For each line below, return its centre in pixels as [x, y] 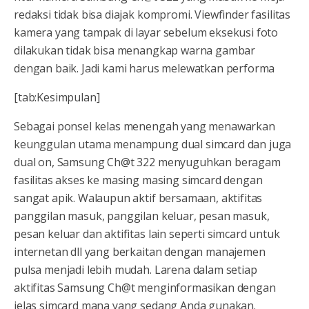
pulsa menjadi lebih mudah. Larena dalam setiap [136, 270]
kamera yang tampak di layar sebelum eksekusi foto [146, 33]
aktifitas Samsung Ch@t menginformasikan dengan [145, 288]
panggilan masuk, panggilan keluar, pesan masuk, [142, 216]
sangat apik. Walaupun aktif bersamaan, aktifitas [138, 198]
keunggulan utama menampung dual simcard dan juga [153, 144]
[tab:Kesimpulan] [57, 98]
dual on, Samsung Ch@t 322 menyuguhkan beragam [147, 162]
